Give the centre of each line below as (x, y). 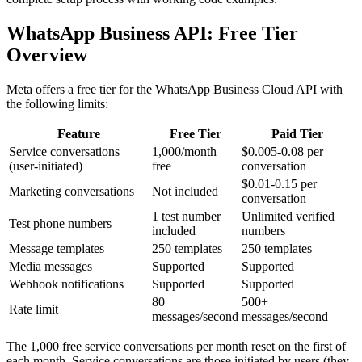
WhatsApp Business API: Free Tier (152, 33)
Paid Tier (297, 133)
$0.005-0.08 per (282, 151)
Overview (47, 55)
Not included (185, 191)
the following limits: (57, 103)
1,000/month (184, 151)
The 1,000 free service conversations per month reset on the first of (176, 346)
